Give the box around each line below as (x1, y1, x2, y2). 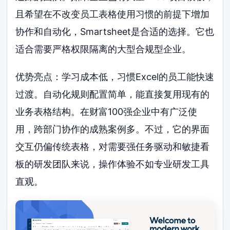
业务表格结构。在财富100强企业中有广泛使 (15, 106, 198, 117)
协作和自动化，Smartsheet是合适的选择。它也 (15, 26, 215, 37)
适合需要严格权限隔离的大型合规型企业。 (15, 43, 191, 54)
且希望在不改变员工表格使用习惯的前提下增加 (15, 8, 210, 20)
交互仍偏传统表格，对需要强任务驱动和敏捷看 (15, 141, 210, 152)
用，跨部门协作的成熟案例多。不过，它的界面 (15, 123, 210, 135)
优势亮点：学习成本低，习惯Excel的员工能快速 (15, 71, 215, 82)
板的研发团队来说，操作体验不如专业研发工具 (15, 158, 210, 169)
